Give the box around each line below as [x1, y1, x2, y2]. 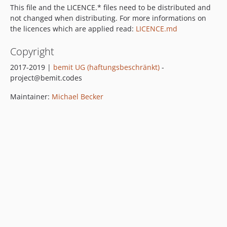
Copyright [10, 45, 54, 58]
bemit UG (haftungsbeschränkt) [53, 62, 160, 72]
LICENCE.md [136, 24, 177, 33]
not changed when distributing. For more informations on [10, 13, 206, 23]
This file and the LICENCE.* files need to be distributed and [10, 3, 211, 12]
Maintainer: [10, 92, 52, 101]
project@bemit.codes [10, 73, 82, 83]
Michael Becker [52, 92, 103, 101]
